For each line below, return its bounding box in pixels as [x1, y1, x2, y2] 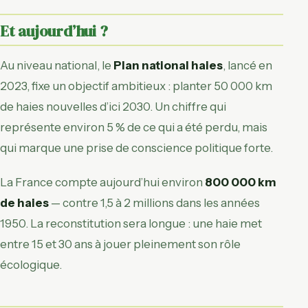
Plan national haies [113, 58, 223, 73]
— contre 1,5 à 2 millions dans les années [49, 196, 260, 210]
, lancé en [223, 58, 272, 73]
